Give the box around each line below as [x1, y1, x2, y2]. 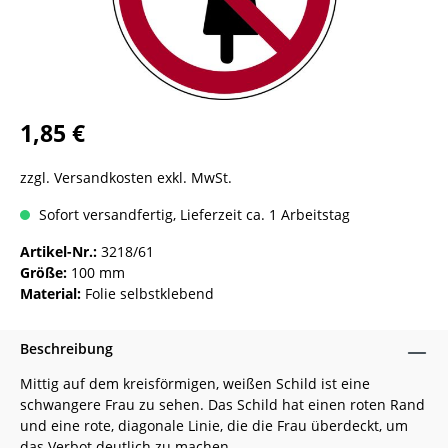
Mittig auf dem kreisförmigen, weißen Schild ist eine [20, 374, 370, 393]
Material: [20, 284, 85, 303]
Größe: [20, 263, 71, 282]
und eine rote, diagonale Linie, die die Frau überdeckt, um [20, 416, 408, 435]
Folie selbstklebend [85, 284, 214, 303]
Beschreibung [20, 339, 113, 358]
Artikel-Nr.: [20, 242, 97, 261]
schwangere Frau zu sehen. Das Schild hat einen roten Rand [20, 395, 425, 414]
